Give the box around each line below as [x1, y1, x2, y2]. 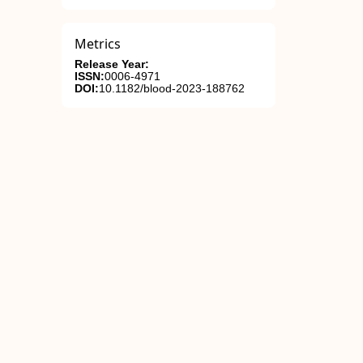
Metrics [75, 35, 121, 53]
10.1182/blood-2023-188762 [99, 83, 245, 95]
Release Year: [75, 58, 149, 70]
